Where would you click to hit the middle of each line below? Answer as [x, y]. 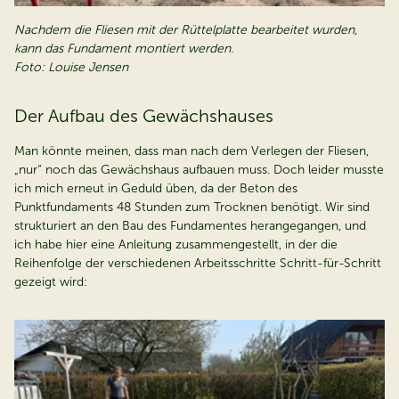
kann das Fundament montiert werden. [124, 48]
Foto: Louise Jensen [71, 67]
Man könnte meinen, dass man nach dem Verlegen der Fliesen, [191, 151]
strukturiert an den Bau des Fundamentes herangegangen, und [190, 225]
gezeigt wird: [51, 281]
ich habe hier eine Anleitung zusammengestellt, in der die [176, 244]
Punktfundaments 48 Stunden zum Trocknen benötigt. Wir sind [192, 207]
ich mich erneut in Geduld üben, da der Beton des [156, 188]
